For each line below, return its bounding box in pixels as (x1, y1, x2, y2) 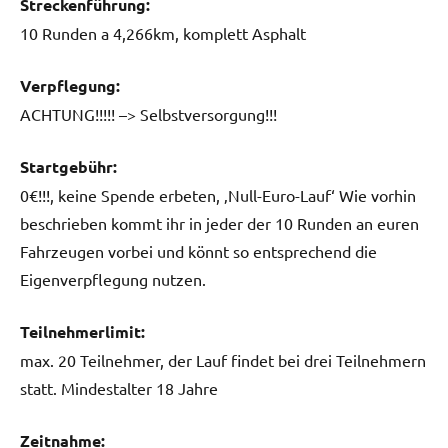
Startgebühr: (20, 155, 117, 177)
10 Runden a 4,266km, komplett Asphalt (20, 22, 306, 43)
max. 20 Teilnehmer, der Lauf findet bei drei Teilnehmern (20, 349, 426, 370)
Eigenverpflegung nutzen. (20, 268, 206, 289)
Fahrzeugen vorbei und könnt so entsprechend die (20, 240, 377, 261)
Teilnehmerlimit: (20, 320, 145, 342)
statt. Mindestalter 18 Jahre (20, 377, 218, 398)
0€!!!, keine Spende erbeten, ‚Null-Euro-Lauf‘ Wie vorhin (20, 184, 416, 205)
